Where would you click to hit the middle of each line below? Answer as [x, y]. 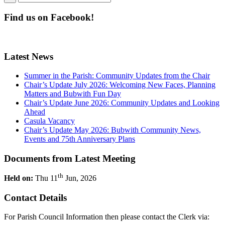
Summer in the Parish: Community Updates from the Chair [117, 76]
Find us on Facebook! [49, 18]
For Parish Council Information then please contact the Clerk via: [107, 217]
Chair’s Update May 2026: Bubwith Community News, [113, 130]
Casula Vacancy [49, 121]
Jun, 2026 [80, 178]
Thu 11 [45, 178]
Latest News [29, 56]
